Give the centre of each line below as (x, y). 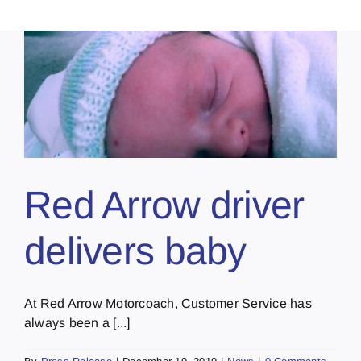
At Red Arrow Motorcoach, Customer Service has (168, 303)
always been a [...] (77, 322)
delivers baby (135, 251)
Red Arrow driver (164, 205)
